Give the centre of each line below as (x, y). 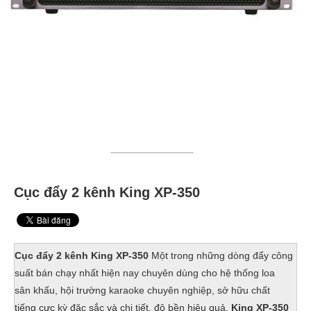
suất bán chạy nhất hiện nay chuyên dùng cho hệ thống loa (145, 273)
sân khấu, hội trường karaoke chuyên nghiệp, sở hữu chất (142, 290)
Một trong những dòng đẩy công (221, 255)
